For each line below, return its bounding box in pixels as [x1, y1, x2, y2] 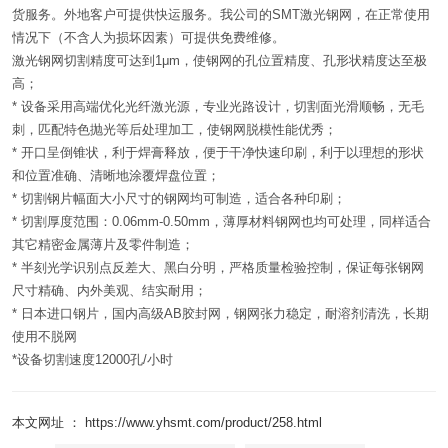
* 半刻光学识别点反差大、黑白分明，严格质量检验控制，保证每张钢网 [12, 259, 424, 275]
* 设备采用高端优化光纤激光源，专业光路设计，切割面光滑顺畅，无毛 [12, 98, 424, 114]
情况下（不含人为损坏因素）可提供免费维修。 [12, 29, 285, 45]
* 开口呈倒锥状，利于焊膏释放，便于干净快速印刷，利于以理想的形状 [12, 144, 424, 160]
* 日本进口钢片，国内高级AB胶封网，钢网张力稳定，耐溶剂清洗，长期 [12, 305, 429, 321]
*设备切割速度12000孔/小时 [12, 351, 173, 367]
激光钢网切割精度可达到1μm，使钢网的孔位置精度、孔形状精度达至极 [12, 52, 427, 68]
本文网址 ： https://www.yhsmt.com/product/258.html [12, 414, 322, 430]
